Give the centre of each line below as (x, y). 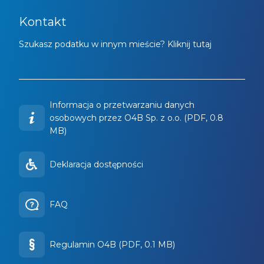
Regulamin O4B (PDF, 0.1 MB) (112, 245)
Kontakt (43, 22)
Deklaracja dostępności (96, 165)
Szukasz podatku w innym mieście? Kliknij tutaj (115, 44)
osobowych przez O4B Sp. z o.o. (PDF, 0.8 (136, 118)
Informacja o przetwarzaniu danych (122, 105)
